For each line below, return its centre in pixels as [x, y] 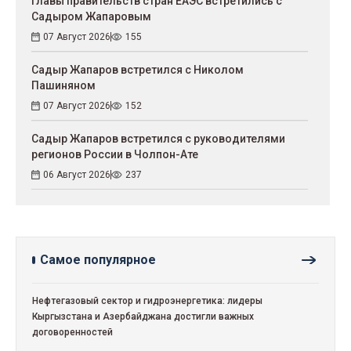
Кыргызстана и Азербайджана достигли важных [143, 316]
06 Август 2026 [77, 174]
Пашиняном [63, 85]
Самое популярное [98, 259]
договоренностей [72, 332]
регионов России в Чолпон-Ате [115, 154]
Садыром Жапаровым [91, 16]
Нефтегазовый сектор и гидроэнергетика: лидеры [147, 300]
